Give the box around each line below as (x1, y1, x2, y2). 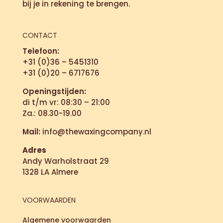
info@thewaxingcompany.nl (40, 126, 151, 137)
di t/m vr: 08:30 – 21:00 (22, 97, 110, 108)
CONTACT (22, 30, 57, 41)
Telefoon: (22, 46, 59, 57)
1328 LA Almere (22, 167, 78, 178)
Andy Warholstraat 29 (22, 156, 109, 167)
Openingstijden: (22, 86, 86, 97)
